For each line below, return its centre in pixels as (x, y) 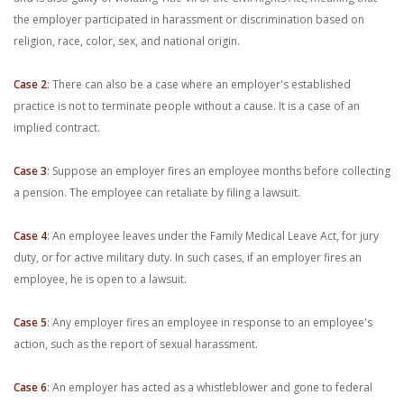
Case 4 (30, 236)
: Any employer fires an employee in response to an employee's (210, 322)
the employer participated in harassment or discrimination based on (189, 19)
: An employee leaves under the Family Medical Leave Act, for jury (213, 236)
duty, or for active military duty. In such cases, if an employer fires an (188, 257)
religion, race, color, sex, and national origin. (127, 41)
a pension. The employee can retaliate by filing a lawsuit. (157, 193)
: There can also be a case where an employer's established (199, 84)
